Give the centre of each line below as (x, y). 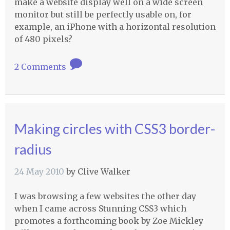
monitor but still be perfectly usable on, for (103, 14)
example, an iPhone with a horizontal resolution (115, 26)
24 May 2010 (39, 172)
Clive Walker (104, 172)
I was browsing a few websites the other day (105, 196)
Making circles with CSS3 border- (114, 129)
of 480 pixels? (43, 39)
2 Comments (41, 66)
